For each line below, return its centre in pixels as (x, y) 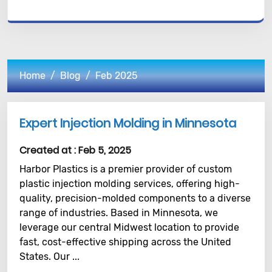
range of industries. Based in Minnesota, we (119, 213)
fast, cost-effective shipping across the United (125, 242)
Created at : (49, 150)
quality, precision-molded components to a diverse (135, 198)
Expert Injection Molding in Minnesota (128, 123)
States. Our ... (49, 257)
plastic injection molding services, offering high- (130, 184)
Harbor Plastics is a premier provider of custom (126, 169)
